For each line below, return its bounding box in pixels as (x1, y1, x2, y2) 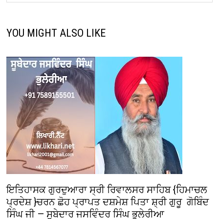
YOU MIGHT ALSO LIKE (6, 26, 106, 39)
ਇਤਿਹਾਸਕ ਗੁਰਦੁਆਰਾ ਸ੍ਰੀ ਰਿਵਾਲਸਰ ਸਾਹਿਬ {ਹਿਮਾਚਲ (6, 183, 208, 196)
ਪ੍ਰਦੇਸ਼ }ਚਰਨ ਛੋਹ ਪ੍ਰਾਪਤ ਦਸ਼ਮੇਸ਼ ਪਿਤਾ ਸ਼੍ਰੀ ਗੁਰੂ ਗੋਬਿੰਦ (6, 196, 209, 208)
